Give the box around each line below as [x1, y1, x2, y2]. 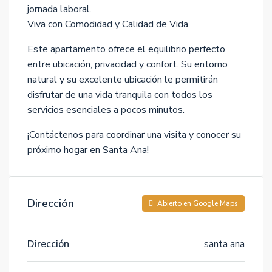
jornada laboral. [27, 2, 92, 16]
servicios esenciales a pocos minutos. [27, 103, 185, 117]
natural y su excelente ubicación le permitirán [27, 73, 218, 86]
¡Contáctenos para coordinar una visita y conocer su [27, 128, 241, 141]
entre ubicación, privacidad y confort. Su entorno [27, 58, 228, 71]
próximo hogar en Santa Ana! [27, 143, 149, 157]
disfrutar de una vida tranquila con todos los [27, 88, 212, 101]
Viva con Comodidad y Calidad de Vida [27, 18, 188, 31]
